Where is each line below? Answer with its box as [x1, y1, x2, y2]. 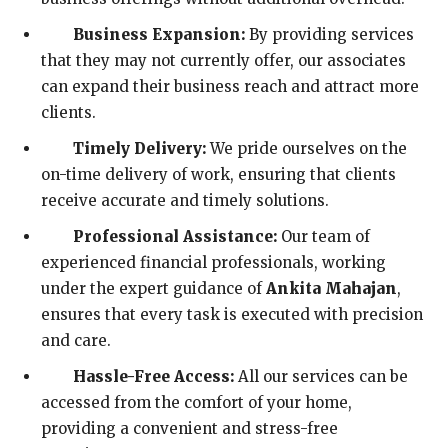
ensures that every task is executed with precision [41, 304, 423, 324]
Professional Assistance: [73, 226, 277, 246]
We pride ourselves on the [206, 138, 407, 158]
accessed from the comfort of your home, [41, 392, 352, 412]
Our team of [277, 226, 370, 246]
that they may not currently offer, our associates [41, 50, 406, 70]
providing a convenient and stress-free [41, 418, 338, 438]
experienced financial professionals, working [41, 252, 386, 272]
